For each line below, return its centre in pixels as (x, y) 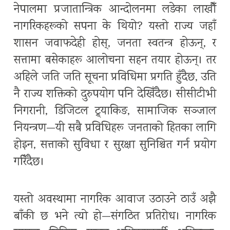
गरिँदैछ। (29, 163)
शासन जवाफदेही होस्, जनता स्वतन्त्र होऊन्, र (115, 44)
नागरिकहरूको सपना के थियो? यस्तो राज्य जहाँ (115, 27)
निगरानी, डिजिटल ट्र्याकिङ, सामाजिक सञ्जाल (115, 112)
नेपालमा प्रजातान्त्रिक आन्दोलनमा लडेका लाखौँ (115, 10)
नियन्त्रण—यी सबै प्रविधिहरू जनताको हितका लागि (115, 129)
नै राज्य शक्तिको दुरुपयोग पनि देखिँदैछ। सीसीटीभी (115, 95)
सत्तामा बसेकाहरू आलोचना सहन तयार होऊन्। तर (115, 61)
